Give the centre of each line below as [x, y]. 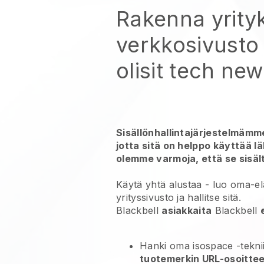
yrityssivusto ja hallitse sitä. [179, 197]
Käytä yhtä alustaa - [164, 184]
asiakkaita [187, 210]
